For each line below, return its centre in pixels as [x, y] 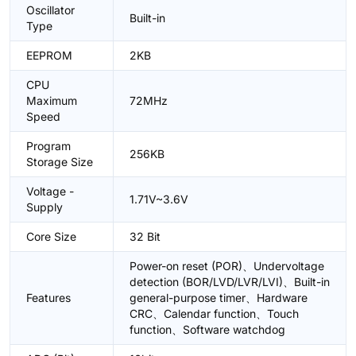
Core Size [51, 236]
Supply [44, 207]
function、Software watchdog [207, 329]
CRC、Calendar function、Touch [214, 313]
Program [48, 146]
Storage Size [60, 162]
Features [48, 298]
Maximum [52, 101]
